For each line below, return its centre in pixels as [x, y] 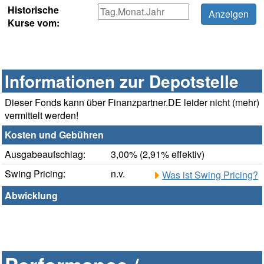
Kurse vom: [34, 23]
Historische [33, 10]
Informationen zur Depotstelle [122, 81]
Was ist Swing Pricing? [210, 175]
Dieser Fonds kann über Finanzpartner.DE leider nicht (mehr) [132, 103]
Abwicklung [31, 196]
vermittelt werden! [42, 115]
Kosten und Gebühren [54, 135]
